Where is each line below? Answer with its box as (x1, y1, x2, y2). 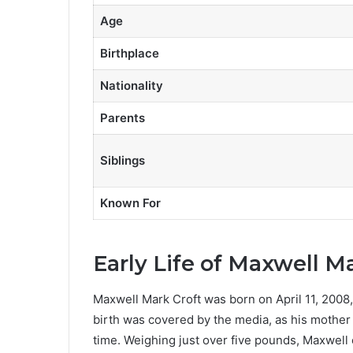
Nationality (99, 77, 163, 93)
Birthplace (99, 45, 159, 61)
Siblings (99, 152, 145, 168)
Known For (99, 195, 161, 210)
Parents (99, 110, 145, 125)
